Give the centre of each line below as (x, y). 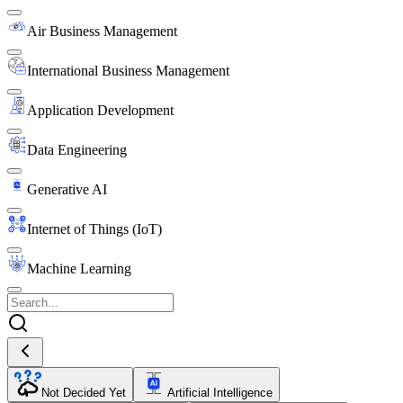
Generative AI (67, 189)
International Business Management (128, 70)
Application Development (100, 110)
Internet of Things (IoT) (94, 228)
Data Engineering (77, 149)
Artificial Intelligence (220, 392)
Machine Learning (79, 268)
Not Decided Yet (84, 392)
